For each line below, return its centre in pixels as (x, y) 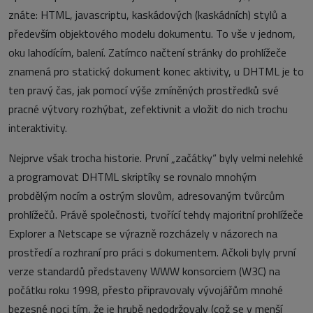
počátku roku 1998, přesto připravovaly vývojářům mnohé (146, 290)
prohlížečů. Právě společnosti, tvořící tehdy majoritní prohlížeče (156, 214)
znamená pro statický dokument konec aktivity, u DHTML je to (156, 71)
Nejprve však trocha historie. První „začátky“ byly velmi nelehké (156, 158)
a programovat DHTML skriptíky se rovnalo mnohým (132, 177)
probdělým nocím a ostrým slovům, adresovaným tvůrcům (146, 196)
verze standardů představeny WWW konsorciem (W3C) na (144, 271)
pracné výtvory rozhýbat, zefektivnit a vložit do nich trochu (148, 109)
